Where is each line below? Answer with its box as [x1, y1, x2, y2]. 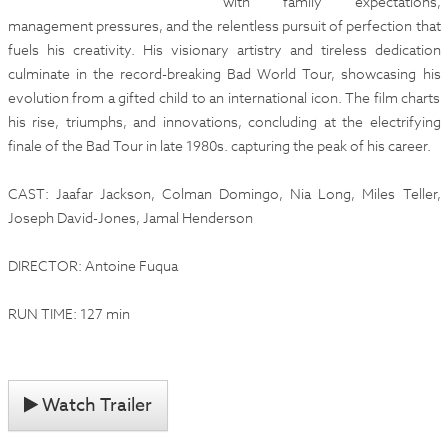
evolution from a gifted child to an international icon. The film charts [7, 88, 441, 107]
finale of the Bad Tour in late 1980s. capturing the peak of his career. [7, 136, 431, 155]
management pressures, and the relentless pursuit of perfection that [7, 16, 441, 35]
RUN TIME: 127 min [7, 304, 130, 323]
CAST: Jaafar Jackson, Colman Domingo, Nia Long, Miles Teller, [7, 184, 441, 203]
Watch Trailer [37, 392, 152, 419]
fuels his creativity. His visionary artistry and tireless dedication [7, 40, 441, 59]
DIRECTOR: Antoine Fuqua [7, 256, 178, 275]
